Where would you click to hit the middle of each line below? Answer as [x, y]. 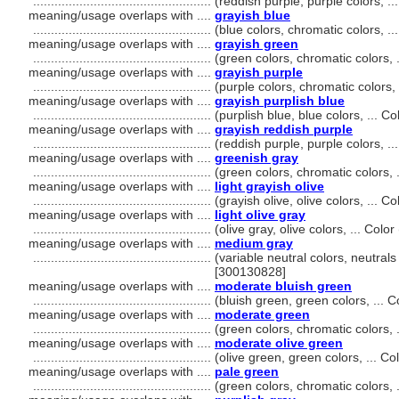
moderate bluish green [283, 286]
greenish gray [256, 158]
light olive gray [260, 215]
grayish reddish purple [284, 129]
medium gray [254, 243]
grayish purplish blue [280, 101]
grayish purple [259, 72]
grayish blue [252, 15]
